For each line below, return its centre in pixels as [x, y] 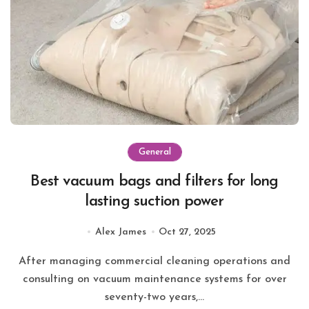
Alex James [120, 232]
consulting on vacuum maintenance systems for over [154, 279]
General [154, 152]
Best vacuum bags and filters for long [154, 181]
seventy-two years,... [154, 297]
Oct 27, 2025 [187, 232]
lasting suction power [154, 201]
